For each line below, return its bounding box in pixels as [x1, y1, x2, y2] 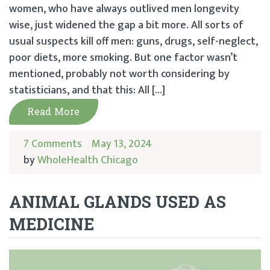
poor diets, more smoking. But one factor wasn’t [9, 48, 237, 67]
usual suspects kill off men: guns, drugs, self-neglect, [9, 32, 258, 51]
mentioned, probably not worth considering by [9, 64, 230, 83]
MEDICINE [9, 213, 98, 234]
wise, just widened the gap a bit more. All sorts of [9, 16, 243, 34]
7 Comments [24, 134, 82, 153]
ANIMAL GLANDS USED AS [9, 190, 226, 212]
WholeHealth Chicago [37, 151, 138, 169]
